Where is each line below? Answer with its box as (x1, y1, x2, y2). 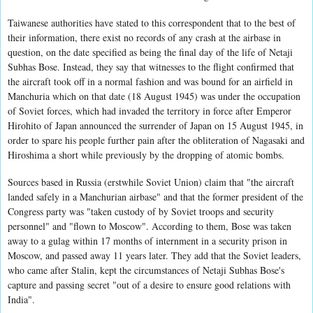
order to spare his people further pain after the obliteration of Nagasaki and (8, 133, 305, 147)
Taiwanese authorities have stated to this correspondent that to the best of (8, 15, 296, 29)
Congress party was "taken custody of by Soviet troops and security (8, 204, 274, 218)
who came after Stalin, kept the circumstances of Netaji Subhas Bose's (8, 263, 284, 277)
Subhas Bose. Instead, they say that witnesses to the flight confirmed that (8, 59, 294, 73)
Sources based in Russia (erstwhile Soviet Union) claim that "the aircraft (8, 175, 294, 189)
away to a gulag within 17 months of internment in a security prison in (8, 233, 287, 247)
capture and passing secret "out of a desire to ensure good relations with (8, 277, 291, 291)
